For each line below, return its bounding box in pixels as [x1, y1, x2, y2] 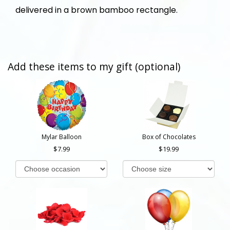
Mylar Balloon [41, 132, 82, 141]
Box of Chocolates [142, 132, 196, 141]
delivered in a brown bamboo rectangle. [15, 4, 178, 16]
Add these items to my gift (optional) [8, 59, 180, 73]
